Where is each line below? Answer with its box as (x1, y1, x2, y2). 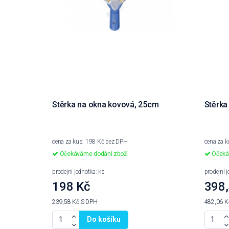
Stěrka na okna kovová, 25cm (52, 100, 159, 110)
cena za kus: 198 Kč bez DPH (52, 138, 128, 146)
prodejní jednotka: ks (52, 168, 105, 176)
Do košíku (87, 215, 121, 224)
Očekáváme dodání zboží (58, 150, 128, 158)
